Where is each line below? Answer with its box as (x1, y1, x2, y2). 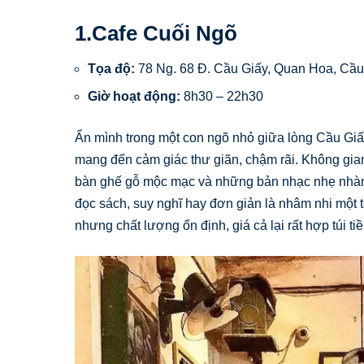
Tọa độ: (88, 62, 135, 76)
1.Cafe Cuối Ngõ (75, 20, 237, 45)
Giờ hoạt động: (88, 89, 180, 104)
